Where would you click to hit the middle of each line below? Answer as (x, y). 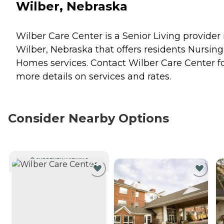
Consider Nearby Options (88, 118)
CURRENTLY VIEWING (62, 159)
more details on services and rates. (93, 76)
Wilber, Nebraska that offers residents (102, 49)
